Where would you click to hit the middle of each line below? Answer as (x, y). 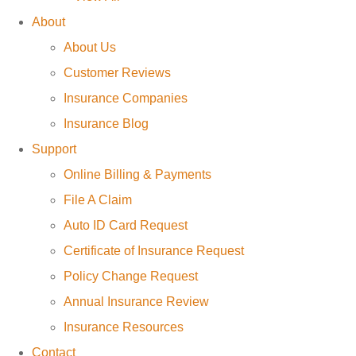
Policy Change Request (131, 277)
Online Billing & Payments (137, 175)
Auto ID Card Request (126, 226)
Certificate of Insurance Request (154, 251)
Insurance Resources (124, 327)
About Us (90, 48)
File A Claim (98, 200)
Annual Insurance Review (136, 302)
